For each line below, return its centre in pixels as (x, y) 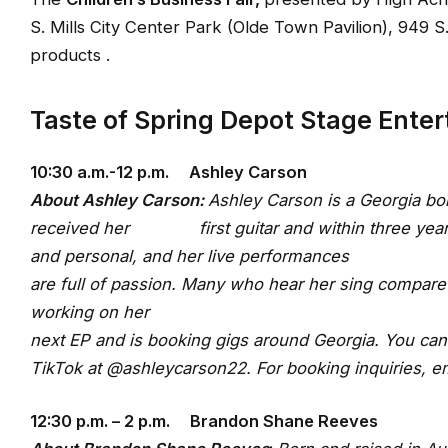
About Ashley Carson (114, 199)
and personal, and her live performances (189, 255)
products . (70, 54)
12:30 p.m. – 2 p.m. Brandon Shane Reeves (204, 421)
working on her (89, 311)
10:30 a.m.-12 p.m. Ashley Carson (168, 171)
